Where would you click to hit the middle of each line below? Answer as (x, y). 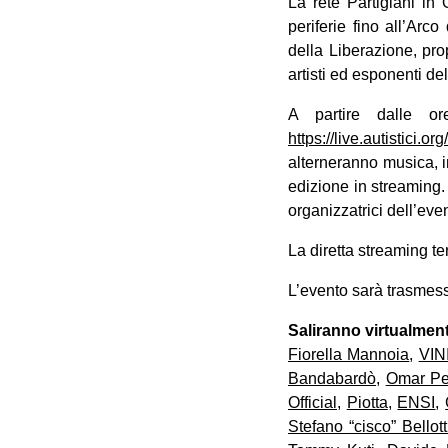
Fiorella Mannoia (349, 354)
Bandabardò (332, 378)
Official (312, 402)
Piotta (367, 402)
